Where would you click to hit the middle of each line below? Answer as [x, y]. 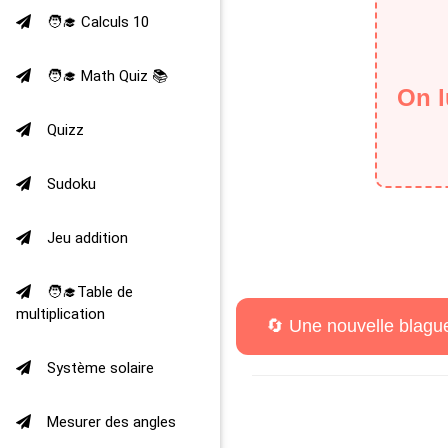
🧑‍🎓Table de [90, 292]
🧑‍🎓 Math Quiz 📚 [107, 76]
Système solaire [100, 368]
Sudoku [71, 184]
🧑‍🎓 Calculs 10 [98, 22]
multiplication [60, 314]
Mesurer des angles [111, 422]
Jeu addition [87, 238]
